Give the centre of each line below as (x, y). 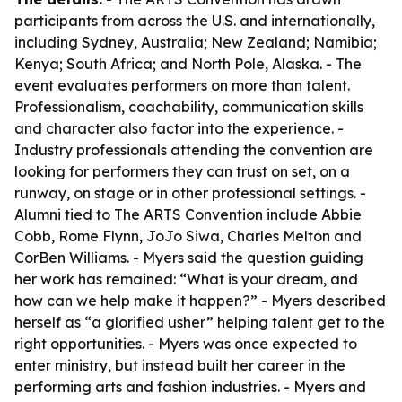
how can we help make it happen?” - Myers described (200, 301)
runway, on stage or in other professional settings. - (190, 193)
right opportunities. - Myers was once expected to (186, 344)
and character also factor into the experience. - (179, 128)
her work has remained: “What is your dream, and (186, 279)
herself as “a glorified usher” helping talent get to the (200, 322)
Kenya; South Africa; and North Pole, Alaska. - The (188, 64)
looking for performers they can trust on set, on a (182, 171)
